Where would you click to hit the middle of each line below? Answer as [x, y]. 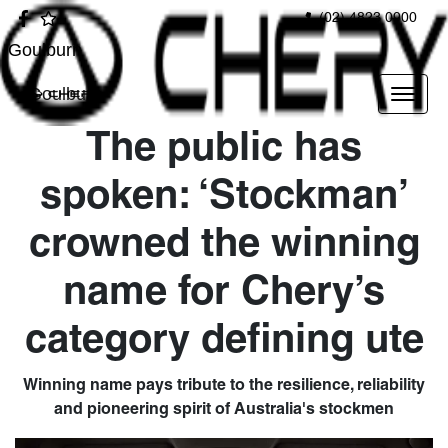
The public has [224, 149]
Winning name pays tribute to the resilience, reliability [224, 386]
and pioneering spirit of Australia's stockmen [224, 410]
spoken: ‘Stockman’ [224, 197]
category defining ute [224, 341]
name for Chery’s [224, 293]
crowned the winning [224, 245]
